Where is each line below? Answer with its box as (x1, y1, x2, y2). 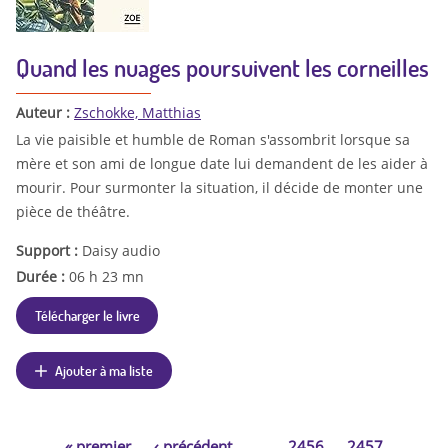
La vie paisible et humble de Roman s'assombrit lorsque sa (16, 129, 410, 149)
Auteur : (16, 103, 74, 123)
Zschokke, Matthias (74, 103, 201, 123)
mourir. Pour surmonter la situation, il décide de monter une (16, 177, 423, 197)
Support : (16, 240, 82, 260)
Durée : (16, 266, 69, 286)
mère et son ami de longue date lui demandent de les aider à (16, 153, 428, 173)
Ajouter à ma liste (55, 360, 154, 379)
